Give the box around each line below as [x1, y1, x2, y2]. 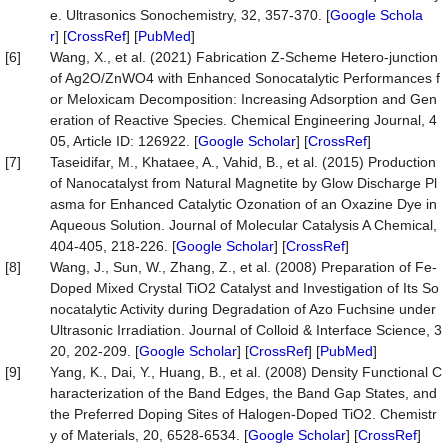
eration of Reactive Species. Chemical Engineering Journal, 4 [50, 112, 437, 128]
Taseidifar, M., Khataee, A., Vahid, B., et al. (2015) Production [50, 154, 436, 170]
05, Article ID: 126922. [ [50, 133, 198, 149]
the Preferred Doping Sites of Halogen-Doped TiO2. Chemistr [50, 406, 437, 422]
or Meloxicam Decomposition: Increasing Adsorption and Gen [50, 91, 437, 107]
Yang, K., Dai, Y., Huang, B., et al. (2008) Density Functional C [50, 364, 442, 380]
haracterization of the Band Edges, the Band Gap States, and [50, 385, 437, 401]
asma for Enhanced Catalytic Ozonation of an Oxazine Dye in [50, 196, 437, 212]
